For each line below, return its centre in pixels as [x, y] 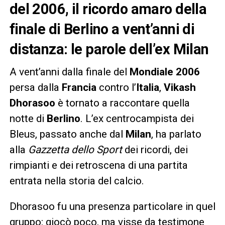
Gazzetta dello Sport [75, 150]
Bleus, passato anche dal [67, 134]
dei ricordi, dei [155, 150]
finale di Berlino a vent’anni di [102, 29]
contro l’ [116, 88]
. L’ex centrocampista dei [137, 119]
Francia [79, 88]
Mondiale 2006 [164, 72]
